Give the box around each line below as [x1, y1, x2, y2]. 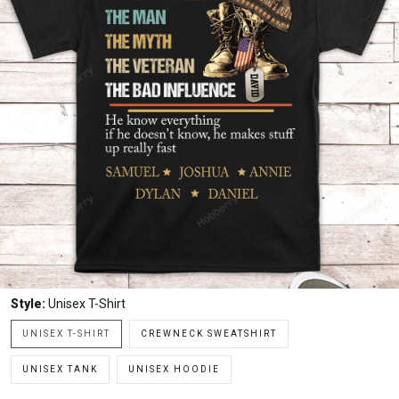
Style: [11, 297, 48, 311]
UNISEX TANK [22, 364, 98, 374]
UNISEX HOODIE [128, 364, 220, 374]
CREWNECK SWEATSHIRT [141, 329, 277, 338]
